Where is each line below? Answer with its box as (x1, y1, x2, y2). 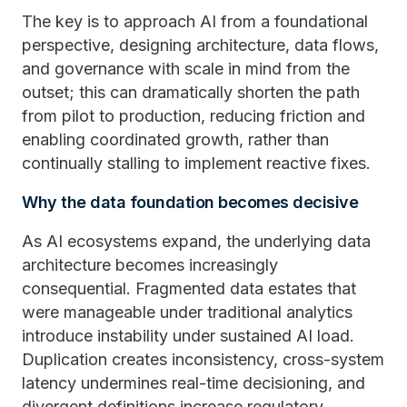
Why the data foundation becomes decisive (22, 193, 358, 212)
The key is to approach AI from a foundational (22, 12, 368, 31)
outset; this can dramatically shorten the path (22, 83, 360, 102)
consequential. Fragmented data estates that (22, 279, 356, 298)
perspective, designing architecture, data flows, (22, 35, 379, 55)
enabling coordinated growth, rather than (22, 130, 329, 149)
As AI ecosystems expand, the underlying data (22, 232, 371, 251)
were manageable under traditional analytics (22, 303, 352, 322)
